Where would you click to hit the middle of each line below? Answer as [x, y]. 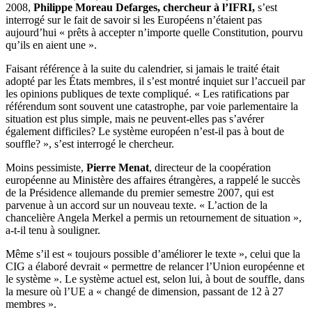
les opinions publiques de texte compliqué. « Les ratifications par [147, 93]
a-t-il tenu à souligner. [53, 230]
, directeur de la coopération [210, 167]
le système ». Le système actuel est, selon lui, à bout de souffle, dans [155, 279]
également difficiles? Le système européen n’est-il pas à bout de [145, 131]
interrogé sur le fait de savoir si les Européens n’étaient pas [134, 19]
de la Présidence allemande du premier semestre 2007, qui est [140, 192]
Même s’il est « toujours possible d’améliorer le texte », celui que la [153, 253]
